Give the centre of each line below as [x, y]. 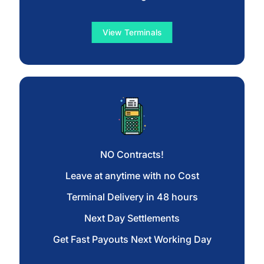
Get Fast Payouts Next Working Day [132, 240]
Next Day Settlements [132, 218]
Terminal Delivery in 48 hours [132, 197]
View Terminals [132, 32]
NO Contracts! [132, 155]
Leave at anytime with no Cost [132, 176]
